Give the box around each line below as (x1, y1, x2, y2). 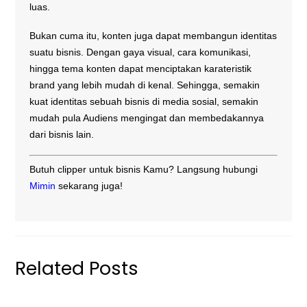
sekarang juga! (58, 180, 123, 192)
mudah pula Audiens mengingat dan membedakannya (29, 112, 265, 124)
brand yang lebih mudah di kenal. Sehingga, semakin (29, 79, 260, 91)
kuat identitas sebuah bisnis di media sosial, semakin (29, 96, 259, 108)
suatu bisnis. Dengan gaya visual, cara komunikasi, (29, 47, 251, 58)
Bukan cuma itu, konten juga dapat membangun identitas (29, 30, 278, 42)
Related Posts (15, 256, 139, 282)
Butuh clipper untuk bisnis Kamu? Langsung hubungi (29, 164, 258, 175)
